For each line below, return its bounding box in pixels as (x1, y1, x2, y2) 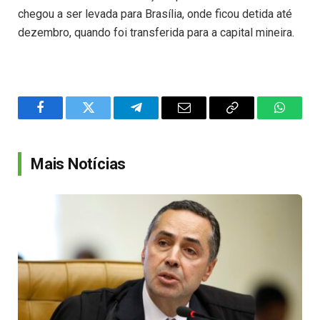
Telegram (135, 111, 184, 125)
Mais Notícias (31, 154, 126, 173)
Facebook (39, 111, 89, 125)
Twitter (87, 111, 124, 125)
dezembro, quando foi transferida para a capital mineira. (18, 25, 294, 39)
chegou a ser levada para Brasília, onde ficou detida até (18, 6, 292, 21)
